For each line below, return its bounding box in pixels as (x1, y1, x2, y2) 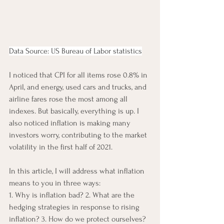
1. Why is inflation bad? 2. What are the (9, 190, 136, 199)
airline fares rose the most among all (9, 94, 129, 103)
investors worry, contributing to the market (9, 130, 149, 139)
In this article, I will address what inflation (9, 166, 146, 175)
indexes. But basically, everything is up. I (9, 106, 141, 115)
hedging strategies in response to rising (9, 202, 141, 211)
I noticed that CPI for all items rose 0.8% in (9, 70, 149, 79)
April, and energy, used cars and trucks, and (9, 82, 148, 91)
